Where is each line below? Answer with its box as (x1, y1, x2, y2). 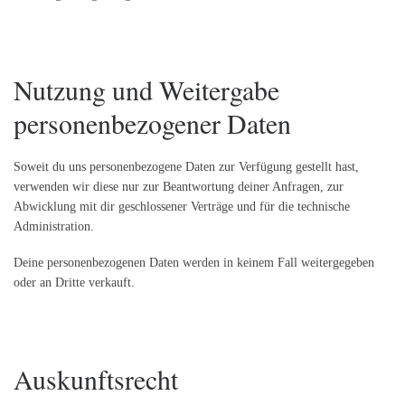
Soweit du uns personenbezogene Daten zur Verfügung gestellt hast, (14, 159, 359, 174)
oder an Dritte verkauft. (14, 275, 135, 290)
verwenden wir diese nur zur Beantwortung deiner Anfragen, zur (14, 179, 344, 194)
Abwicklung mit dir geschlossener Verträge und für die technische (14, 199, 350, 214)
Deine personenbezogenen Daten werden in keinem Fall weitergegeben (14, 255, 374, 270)
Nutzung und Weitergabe (14, 72, 279, 108)
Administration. (14, 219, 94, 234)
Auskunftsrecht (14, 361, 178, 397)
